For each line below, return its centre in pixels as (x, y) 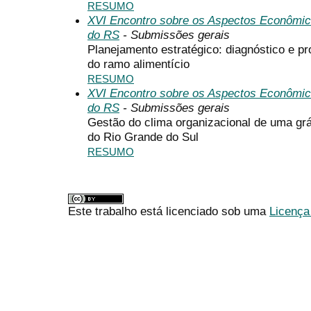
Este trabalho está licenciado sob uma (169, 211)
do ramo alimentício (138, 64)
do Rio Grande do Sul (143, 136)
